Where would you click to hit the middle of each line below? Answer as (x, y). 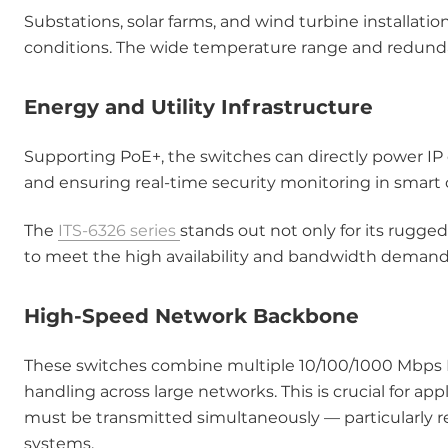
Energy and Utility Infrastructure (198, 107)
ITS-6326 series (119, 230)
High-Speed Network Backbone (191, 316)
